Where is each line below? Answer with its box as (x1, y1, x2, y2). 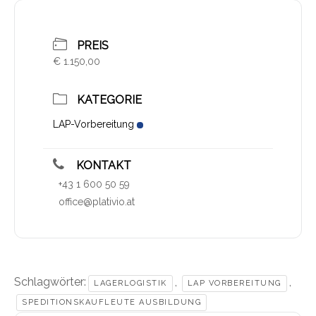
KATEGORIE (77, 93, 142, 107)
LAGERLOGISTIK (94, 279, 167, 288)
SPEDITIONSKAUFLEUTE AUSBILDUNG (22, 298, 201, 308)
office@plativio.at (59, 196, 135, 208)
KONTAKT (73, 159, 131, 173)
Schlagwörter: (14, 275, 86, 289)
